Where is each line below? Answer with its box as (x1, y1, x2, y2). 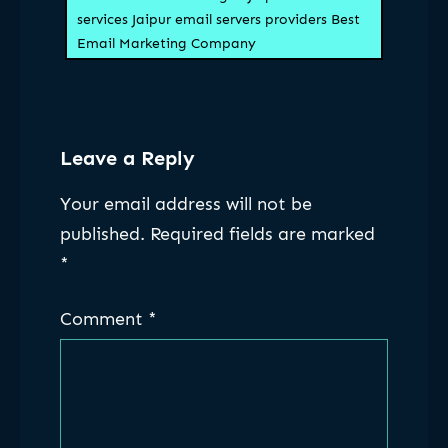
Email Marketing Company (77, 34, 256, 52)
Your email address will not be (60, 193, 312, 216)
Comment (60, 308, 148, 331)
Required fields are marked (150, 223, 375, 246)
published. (60, 223, 145, 246)
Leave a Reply (60, 145, 195, 170)
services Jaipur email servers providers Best (77, 10, 360, 28)
